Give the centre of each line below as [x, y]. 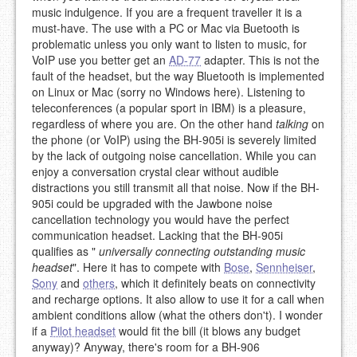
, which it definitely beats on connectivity [215, 283]
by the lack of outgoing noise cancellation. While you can [174, 155]
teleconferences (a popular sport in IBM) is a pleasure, [169, 108]
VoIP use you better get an [100, 60]
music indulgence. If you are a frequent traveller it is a [167, 12]
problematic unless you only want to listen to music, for [169, 44]
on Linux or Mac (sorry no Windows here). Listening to [169, 92]
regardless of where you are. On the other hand [154, 124]
